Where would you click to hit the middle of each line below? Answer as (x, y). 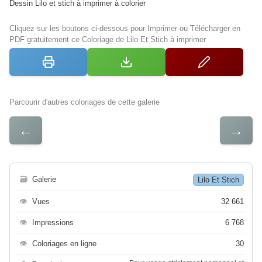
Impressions (53, 223)
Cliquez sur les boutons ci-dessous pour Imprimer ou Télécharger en (125, 29)
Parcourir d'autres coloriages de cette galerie (85, 102)
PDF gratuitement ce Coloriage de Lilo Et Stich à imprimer (108, 40)
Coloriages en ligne (64, 244)
